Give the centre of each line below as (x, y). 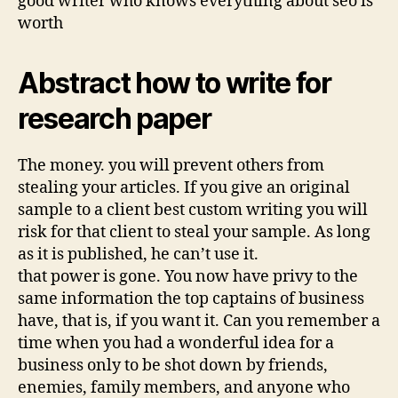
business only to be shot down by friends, (173, 365)
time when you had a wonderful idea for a (176, 343)
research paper (115, 118)
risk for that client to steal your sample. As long (194, 232)
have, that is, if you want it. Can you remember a (199, 321)
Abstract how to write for (175, 83)
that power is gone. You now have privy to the (188, 276)
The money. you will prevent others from (171, 165)
